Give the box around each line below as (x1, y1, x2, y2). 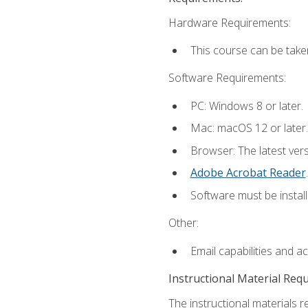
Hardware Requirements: (168, 14, 291, 30)
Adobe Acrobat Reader (190, 165, 306, 181)
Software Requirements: (168, 70, 286, 86)
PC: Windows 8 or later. (190, 98, 303, 113)
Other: (168, 215, 199, 231)
